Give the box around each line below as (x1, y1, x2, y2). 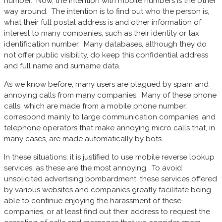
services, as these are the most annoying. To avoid (4, 163, 182, 172)
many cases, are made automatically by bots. (4, 134, 163, 143)
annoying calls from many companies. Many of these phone (4, 90, 217, 100)
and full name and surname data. (4, 61, 120, 70)
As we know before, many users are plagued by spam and (4, 79, 209, 89)
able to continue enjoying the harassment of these (4, 196, 181, 205)
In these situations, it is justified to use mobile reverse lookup (4, 152, 215, 162)
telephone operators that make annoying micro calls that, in (4, 123, 215, 132)
